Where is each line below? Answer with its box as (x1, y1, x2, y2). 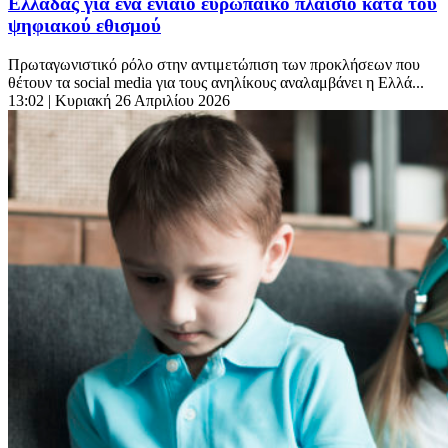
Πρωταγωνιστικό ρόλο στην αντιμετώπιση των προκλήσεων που (8, 56, 420, 74)
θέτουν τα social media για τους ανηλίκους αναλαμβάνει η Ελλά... (8, 74, 424, 92)
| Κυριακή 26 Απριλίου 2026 (48, 92, 230, 110)
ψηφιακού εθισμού (8, 15, 161, 37)
